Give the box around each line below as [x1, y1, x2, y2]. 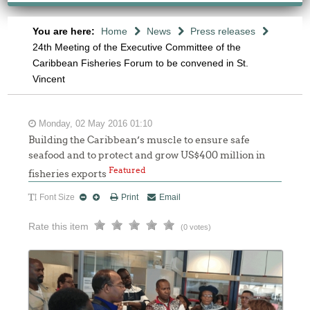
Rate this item [28, 220, 89, 232]
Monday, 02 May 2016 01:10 [36, 119, 153, 129]
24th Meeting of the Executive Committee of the [32, 42, 241, 53]
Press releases [190, 26, 255, 37]
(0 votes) [181, 222, 212, 231]
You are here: [32, 26, 98, 37]
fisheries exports [28, 167, 109, 179]
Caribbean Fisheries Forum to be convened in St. [32, 57, 248, 69]
